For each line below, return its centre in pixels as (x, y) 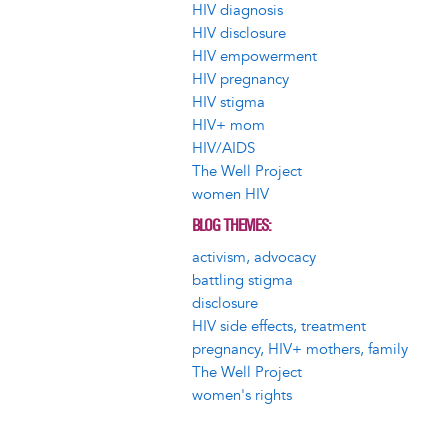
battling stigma (242, 280)
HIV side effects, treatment (279, 326)
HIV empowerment (254, 56)
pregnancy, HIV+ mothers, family (300, 349)
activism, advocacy (254, 257)
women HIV (230, 194)
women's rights (242, 395)
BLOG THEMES (230, 226)
